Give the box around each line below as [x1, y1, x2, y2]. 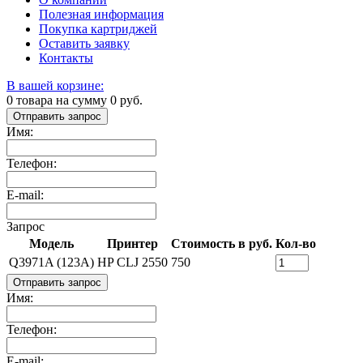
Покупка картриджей [39, 21, 157, 36]
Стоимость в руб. [171, 236, 272, 250]
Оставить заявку [39, 36, 130, 50]
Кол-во [275, 236, 316, 250]
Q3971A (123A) [9, 254, 94, 269]
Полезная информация [39, 6, 164, 21]
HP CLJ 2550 [97, 254, 168, 269]
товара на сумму [13, 92, 110, 107]
